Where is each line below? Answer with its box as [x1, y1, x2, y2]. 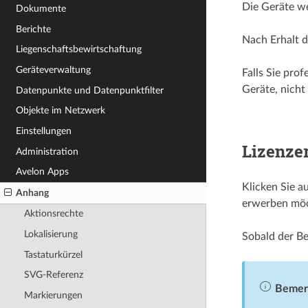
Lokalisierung [23, 229, 78, 240]
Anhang [16, 187, 49, 198]
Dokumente [16, 3, 67, 14]
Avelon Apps [16, 166, 69, 177]
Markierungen [23, 289, 82, 300]
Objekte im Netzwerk [16, 105, 106, 116]
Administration [16, 146, 79, 157]
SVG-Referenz [23, 269, 83, 280]
